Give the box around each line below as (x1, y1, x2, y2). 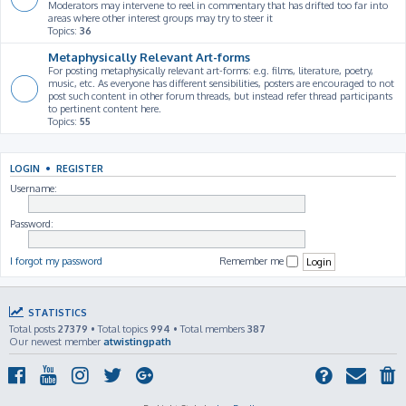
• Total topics (88, 323, 150, 335)
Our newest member (9, 335, 103, 348)
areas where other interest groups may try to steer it (48, 12, 273, 24)
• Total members (170, 323, 247, 335)
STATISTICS (25, 306, 87, 318)
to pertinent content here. (48, 102, 161, 115)
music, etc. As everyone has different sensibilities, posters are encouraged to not (48, 77, 394, 90)
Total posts (9, 323, 58, 335)
